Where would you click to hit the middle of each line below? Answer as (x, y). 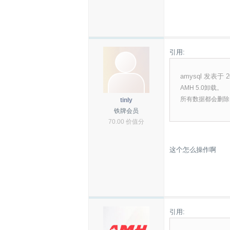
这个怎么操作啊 (193, 150)
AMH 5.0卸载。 (202, 88)
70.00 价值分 (126, 122)
